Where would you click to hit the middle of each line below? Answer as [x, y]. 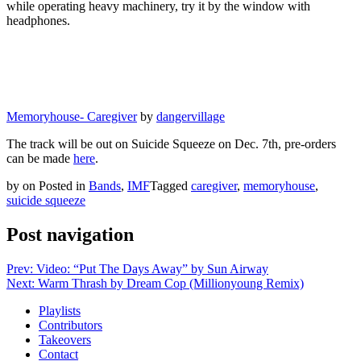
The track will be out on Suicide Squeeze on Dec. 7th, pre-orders [171, 143]
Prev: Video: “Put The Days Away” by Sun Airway [137, 268]
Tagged [170, 185]
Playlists [60, 310]
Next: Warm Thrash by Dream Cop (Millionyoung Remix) [155, 283]
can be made [40, 158]
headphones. [38, 20]
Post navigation [70, 234]
